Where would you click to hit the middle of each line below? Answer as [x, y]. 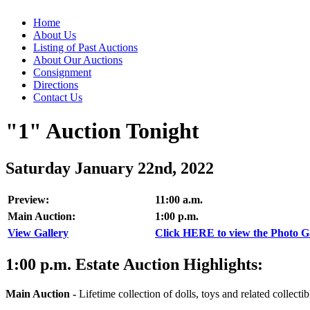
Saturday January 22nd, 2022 [110, 168]
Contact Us [58, 97]
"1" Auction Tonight [102, 131]
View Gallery [38, 232]
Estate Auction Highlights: [167, 264]
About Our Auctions [78, 60]
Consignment [62, 72]
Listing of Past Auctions [85, 47]
